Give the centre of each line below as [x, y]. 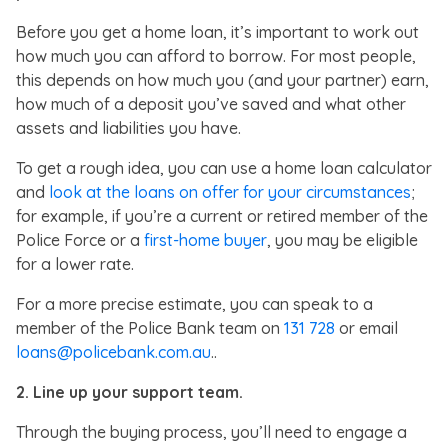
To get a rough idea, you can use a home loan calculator [224, 167]
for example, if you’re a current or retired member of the [222, 215]
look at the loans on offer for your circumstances [230, 191]
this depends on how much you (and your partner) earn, [222, 79]
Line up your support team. [138, 391]
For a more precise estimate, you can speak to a [194, 303]
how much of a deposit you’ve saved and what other [211, 103]
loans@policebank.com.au [113, 351]
